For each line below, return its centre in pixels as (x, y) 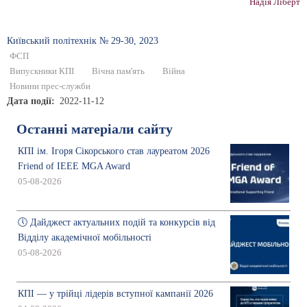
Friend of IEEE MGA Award (74, 167)
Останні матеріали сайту (95, 130)
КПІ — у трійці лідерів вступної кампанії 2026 (115, 294)
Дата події (29, 101)
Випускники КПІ (42, 72)
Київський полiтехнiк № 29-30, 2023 (83, 41)
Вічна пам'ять (118, 72)
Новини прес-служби (50, 87)
